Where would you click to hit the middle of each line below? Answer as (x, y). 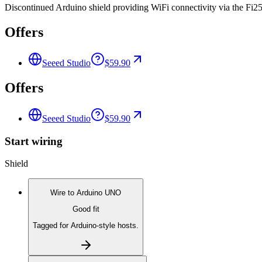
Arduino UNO (99, 192)
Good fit (86, 209)
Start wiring (34, 141)
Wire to (63, 192)
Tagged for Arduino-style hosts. (86, 226)
